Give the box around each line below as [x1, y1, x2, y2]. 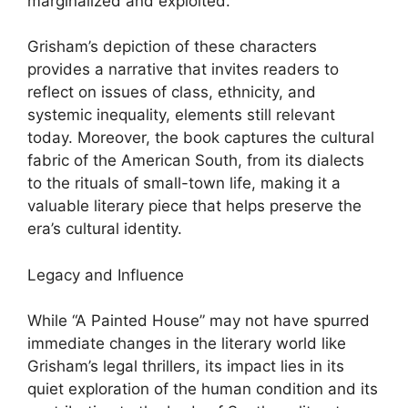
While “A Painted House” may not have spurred [27, 311, 370, 330]
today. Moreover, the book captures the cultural [27, 128, 374, 147]
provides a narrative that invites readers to [27, 60, 339, 78]
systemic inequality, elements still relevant [27, 106, 335, 124]
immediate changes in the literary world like [27, 334, 346, 352]
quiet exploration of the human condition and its [27, 380, 378, 398]
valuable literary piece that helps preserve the [27, 197, 362, 215]
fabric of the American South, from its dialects [27, 151, 364, 169]
